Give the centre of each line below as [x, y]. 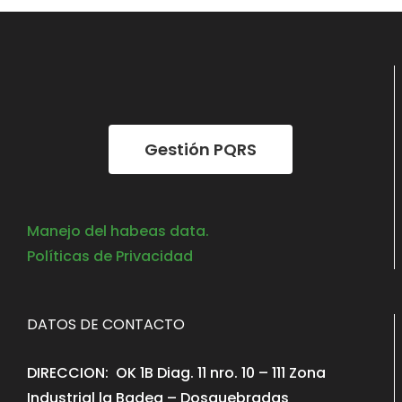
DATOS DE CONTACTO [106, 324]
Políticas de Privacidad [110, 256]
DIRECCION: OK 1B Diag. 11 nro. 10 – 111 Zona [176, 373]
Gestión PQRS [201, 149]
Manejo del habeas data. [118, 231]
